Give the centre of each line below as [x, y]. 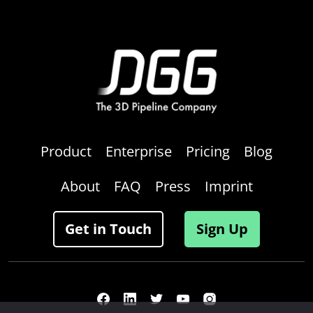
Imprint [228, 187]
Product [66, 152]
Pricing [208, 152]
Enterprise [139, 152]
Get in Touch [108, 229]
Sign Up [222, 229]
